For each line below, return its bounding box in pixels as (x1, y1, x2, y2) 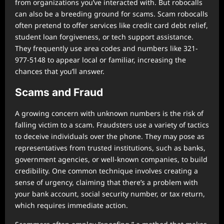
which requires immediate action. (15, 200, 128, 210)
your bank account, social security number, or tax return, (15, 189, 205, 198)
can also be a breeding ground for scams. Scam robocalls (15, 9, 208, 18)
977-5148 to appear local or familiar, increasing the (15, 55, 186, 64)
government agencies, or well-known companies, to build (15, 154, 207, 164)
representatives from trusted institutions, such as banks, (15, 143, 205, 152)
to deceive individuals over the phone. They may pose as (15, 131, 204, 141)
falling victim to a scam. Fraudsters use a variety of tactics (15, 120, 209, 129)
